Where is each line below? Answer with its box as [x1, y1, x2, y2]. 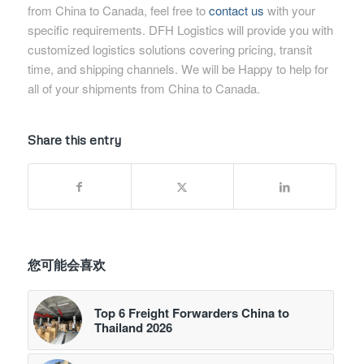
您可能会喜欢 [27, 257, 106, 274]
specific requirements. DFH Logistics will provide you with [27, 21, 333, 39]
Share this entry [27, 132, 121, 149]
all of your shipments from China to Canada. [27, 80, 260, 97]
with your [263, 2, 315, 19]
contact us [208, 2, 264, 19]
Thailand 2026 [93, 318, 172, 337]
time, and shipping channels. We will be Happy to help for [27, 60, 328, 78]
